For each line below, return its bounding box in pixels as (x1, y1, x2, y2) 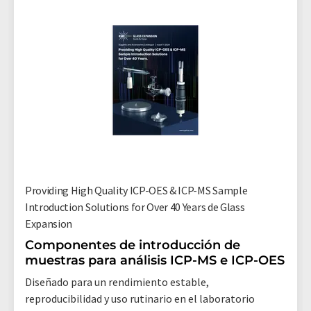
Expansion (25, 216, 73, 230)
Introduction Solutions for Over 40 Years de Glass (25, 199, 245, 214)
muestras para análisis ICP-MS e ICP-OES (25, 252, 285, 268)
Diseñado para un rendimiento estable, (25, 274, 209, 289)
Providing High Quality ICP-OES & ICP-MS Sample (25, 183, 248, 197)
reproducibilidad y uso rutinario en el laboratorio (25, 291, 255, 305)
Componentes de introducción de (25, 237, 240, 253)
